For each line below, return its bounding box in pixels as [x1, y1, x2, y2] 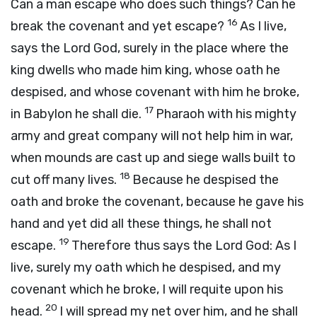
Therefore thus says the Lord [71, 238, 246, 253]
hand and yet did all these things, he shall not [11, 216, 272, 231]
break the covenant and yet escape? [11, 18, 227, 34]
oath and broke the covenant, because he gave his [11, 194, 304, 209]
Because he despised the [132, 172, 279, 188]
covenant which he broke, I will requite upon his [11, 282, 283, 297]
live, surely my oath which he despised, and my [11, 260, 281, 275]
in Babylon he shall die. [11, 106, 144, 122]
